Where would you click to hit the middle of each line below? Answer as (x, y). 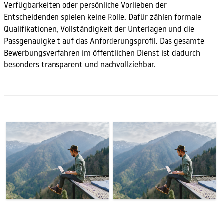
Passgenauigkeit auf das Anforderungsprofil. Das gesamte (104, 42)
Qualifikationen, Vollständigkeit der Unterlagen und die (99, 30)
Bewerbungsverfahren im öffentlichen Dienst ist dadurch (102, 54)
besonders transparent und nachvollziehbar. (80, 66)
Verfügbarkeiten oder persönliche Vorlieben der (85, 6)
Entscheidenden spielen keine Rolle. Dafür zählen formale (103, 18)
